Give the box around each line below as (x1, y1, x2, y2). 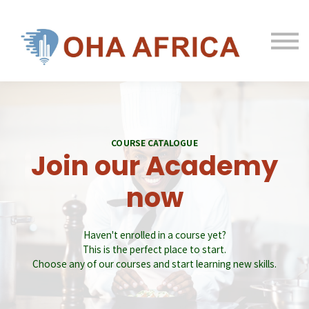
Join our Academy (31, 148, 278, 185)
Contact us (117, 83, 192, 106)
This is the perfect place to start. (83, 242, 226, 257)
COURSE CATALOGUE (111, 137, 198, 149)
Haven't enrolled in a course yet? (83, 228, 226, 242)
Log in (132, 37, 177, 59)
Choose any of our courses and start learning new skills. (32, 257, 277, 271)
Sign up (128, 60, 181, 82)
